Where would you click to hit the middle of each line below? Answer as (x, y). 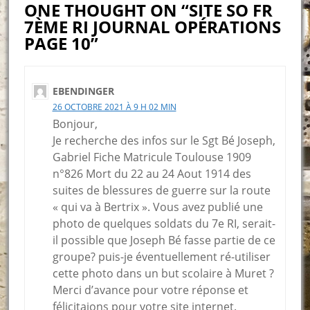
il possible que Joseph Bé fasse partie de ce (164, 240)
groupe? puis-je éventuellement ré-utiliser (161, 257)
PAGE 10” (61, 44)
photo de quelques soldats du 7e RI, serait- (164, 224)
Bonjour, (75, 124)
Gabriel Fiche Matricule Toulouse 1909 (152, 157)
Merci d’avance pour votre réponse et (150, 290)
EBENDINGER (83, 91)
